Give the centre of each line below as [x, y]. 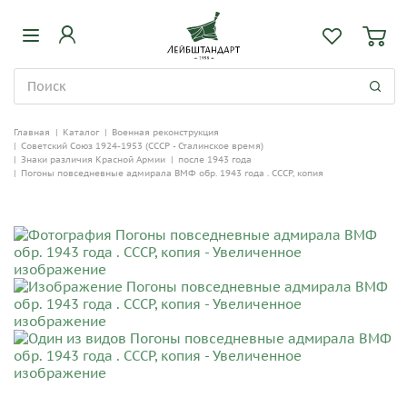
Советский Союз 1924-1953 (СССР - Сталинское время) [142, 146]
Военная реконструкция [165, 132]
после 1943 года [215, 159]
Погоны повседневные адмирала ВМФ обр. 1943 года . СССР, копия [172, 173]
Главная [32, 132]
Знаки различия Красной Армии [93, 159]
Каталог [81, 132]
